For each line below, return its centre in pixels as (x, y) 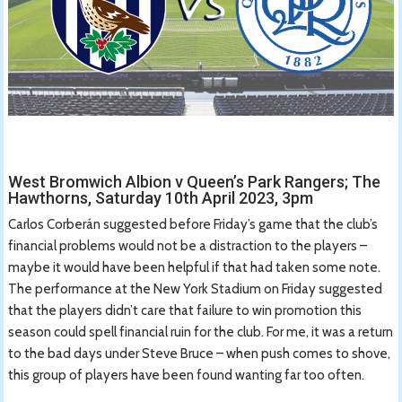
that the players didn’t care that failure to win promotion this (185, 310)
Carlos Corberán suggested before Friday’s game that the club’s (193, 224)
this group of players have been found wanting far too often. (187, 375)
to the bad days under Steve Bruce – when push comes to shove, (200, 353)
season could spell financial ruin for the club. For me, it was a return (201, 332)
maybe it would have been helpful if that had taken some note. (195, 267)
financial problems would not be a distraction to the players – (188, 245)
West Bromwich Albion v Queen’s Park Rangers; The (195, 181)
